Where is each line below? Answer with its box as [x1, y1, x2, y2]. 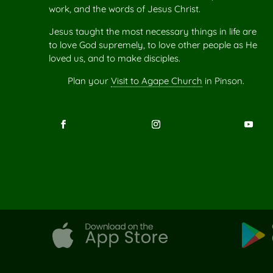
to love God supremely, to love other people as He [49, 39, 257, 51]
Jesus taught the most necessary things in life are [49, 26, 257, 38]
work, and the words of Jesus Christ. [49, 3, 200, 15]
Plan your [68, 75, 111, 87]
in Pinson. [202, 75, 244, 87]
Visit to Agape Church [111, 75, 202, 87]
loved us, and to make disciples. [49, 52, 180, 65]
